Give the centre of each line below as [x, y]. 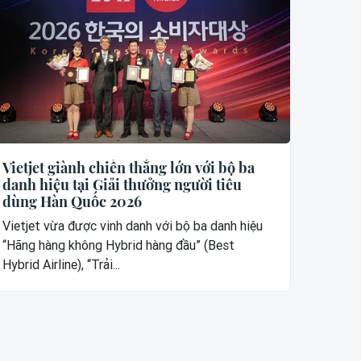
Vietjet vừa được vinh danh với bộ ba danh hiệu [132, 226]
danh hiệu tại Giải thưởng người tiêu [122, 184]
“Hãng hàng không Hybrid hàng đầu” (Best [118, 245]
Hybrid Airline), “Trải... [61, 264]
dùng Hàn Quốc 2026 [72, 201]
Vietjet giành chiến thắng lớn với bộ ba [128, 167]
